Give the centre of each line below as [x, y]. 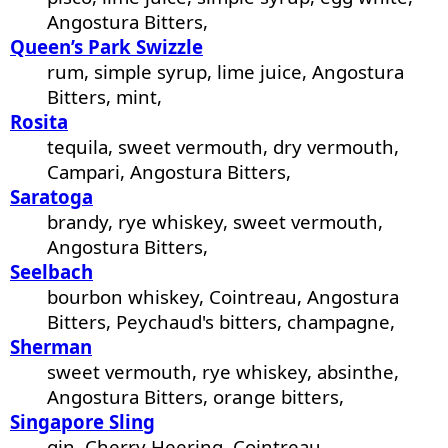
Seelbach [51, 272]
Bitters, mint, [105, 97]
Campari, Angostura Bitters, [169, 172]
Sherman [51, 347]
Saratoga [51, 197]
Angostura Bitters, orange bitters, [196, 397]
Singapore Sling [82, 422]
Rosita [39, 122]
